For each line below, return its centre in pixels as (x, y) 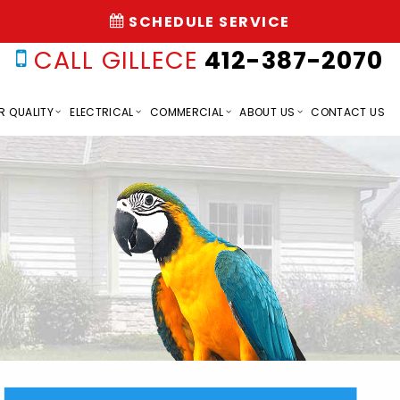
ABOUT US (267, 112)
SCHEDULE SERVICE (207, 21)
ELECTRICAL (102, 112)
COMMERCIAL (187, 112)
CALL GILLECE (117, 61)
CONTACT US (348, 112)
